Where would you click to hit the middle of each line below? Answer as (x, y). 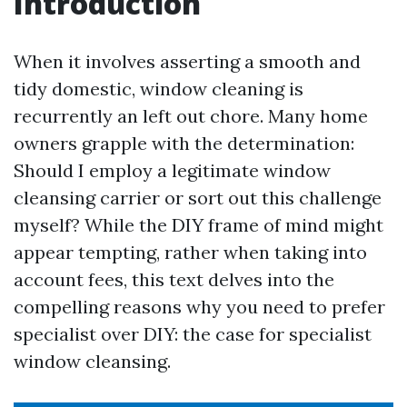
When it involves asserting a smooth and (187, 61)
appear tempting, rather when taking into (190, 252)
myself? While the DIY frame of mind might (199, 225)
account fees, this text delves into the (174, 279)
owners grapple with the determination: (184, 143)
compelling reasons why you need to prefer (199, 307)
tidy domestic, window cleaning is (159, 89)
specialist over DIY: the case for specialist (193, 334)
